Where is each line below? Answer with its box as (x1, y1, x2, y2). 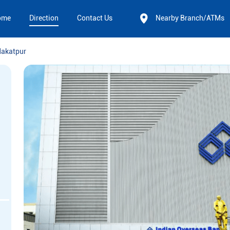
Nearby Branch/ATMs (156, 14, 224, 23)
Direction (29, 14, 59, 23)
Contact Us (77, 14, 112, 23)
